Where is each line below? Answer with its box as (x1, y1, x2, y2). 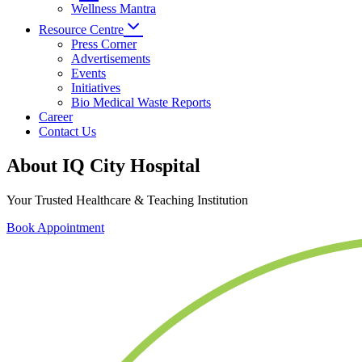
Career (39, 110, 73, 124)
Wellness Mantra (71, 2, 156, 15)
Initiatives (71, 81, 120, 95)
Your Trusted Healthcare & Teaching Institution (6, 192, 248, 207)
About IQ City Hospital (6, 154, 200, 176)
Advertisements (71, 52, 150, 65)
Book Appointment (6, 220, 104, 234)
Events (71, 66, 106, 80)
